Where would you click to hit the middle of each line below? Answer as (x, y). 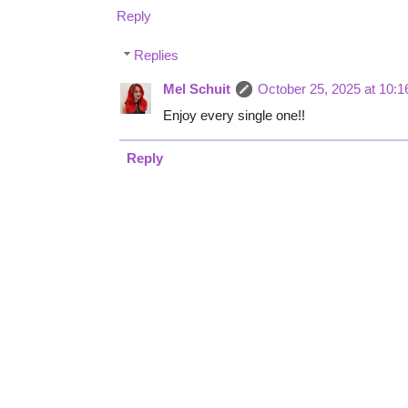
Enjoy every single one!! (234, 116)
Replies (156, 56)
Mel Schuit (197, 89)
